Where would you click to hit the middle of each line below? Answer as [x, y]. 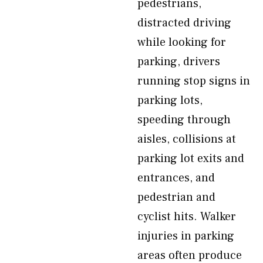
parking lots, [170, 100]
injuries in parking [186, 236]
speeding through [184, 120]
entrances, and [176, 178]
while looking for [182, 42]
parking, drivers [179, 62]
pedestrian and [176, 197]
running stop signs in [194, 81]
